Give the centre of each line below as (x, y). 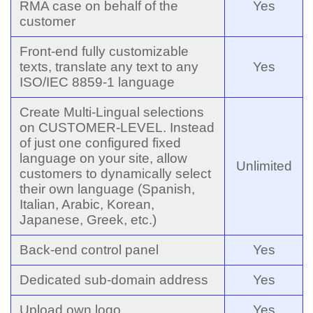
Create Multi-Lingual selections (112, 112)
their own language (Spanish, (107, 189)
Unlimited (264, 166)
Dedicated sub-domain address (114, 279)
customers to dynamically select (115, 173)
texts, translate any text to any (109, 66)
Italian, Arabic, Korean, (87, 204)
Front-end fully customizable (104, 51)
